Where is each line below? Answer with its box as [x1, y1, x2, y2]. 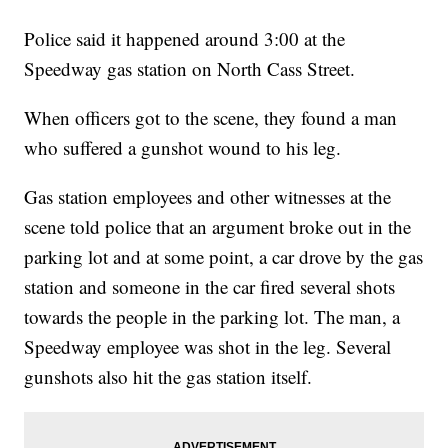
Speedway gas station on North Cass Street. [24, 56, 356, 82]
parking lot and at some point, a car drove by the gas [24, 244, 424, 270]
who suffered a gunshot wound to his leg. [24, 135, 342, 161]
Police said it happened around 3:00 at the [24, 26, 346, 52]
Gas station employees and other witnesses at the [24, 184, 392, 210]
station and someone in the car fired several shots [24, 274, 396, 300]
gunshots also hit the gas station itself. [24, 364, 313, 390]
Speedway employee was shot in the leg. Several [24, 334, 392, 360]
